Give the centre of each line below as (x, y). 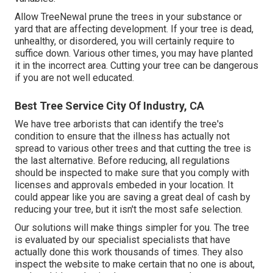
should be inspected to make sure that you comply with (132, 173)
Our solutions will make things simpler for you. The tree (132, 228)
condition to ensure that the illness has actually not (122, 136)
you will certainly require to (176, 41)
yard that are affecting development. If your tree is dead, (134, 29)
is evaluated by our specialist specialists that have (122, 240)
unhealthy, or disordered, (66, 41)
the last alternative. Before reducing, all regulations (122, 161)
